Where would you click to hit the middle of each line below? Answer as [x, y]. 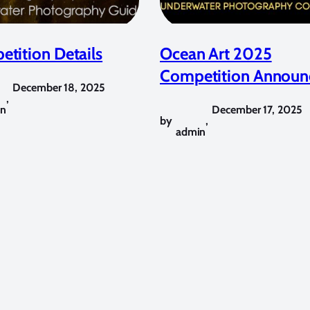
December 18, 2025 [59, 87]
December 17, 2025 [257, 109]
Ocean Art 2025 [216, 53]
